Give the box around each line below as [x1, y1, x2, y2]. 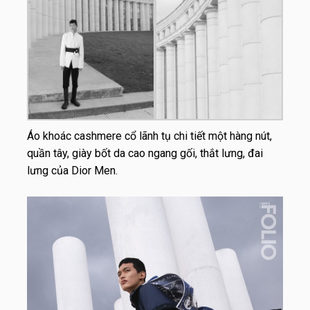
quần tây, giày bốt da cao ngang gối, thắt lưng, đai [27, 147, 263, 161]
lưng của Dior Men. [27, 164, 118, 178]
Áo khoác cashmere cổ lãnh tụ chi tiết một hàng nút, [27, 129, 272, 143]
